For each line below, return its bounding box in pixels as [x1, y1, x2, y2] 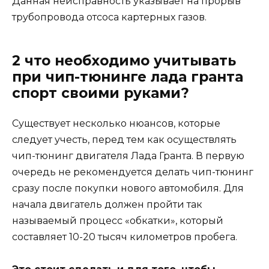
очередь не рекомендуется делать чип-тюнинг [12, 166, 253, 178]
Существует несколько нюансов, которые [12, 118, 220, 130]
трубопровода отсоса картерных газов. [12, 11, 207, 23]
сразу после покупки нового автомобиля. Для [12, 183, 244, 195]
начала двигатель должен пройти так [12, 199, 202, 211]
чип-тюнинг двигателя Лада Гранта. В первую [12, 150, 244, 162]
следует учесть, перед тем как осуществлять [12, 134, 237, 146]
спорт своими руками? [12, 85, 189, 102]
